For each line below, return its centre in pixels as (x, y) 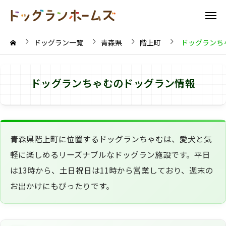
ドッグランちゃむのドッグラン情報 (113, 85)
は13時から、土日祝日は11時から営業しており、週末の (111, 170)
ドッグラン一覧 (59, 42)
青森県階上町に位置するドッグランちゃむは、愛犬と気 (111, 139)
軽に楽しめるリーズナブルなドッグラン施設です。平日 (110, 154)
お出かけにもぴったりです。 (62, 186)
